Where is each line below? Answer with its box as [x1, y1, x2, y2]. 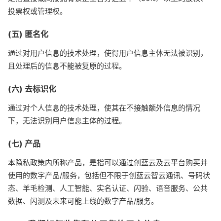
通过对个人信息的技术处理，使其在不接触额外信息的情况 [8, 103, 200, 112]
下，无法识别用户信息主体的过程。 [8, 116, 126, 125]
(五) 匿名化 [8, 29, 48, 39]
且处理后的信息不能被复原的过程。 [8, 61, 126, 71]
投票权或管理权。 [8, 6, 67, 16]
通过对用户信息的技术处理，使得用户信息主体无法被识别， [8, 48, 208, 58]
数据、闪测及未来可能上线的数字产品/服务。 [8, 196, 158, 206]
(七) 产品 [8, 139, 40, 148]
